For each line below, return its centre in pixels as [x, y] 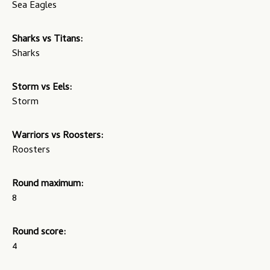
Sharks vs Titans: [48, 40]
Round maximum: [48, 185]
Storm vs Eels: [42, 88]
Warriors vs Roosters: [58, 137]
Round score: [39, 233]
